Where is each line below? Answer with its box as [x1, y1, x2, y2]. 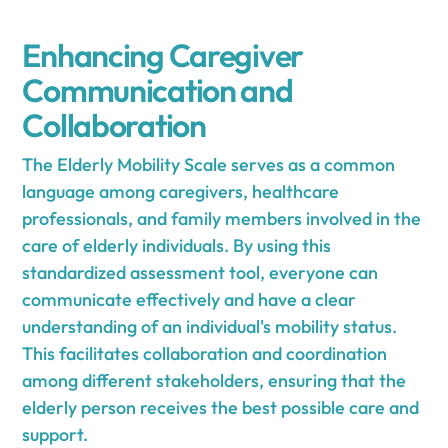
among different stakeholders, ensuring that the [22, 369, 407, 393]
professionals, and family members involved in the [22, 207, 422, 231]
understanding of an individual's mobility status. [22, 315, 398, 339]
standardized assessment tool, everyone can [22, 261, 379, 285]
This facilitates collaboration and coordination [22, 342, 388, 366]
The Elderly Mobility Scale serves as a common [22, 153, 396, 177]
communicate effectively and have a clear [22, 288, 357, 312]
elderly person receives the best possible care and [22, 396, 420, 420]
